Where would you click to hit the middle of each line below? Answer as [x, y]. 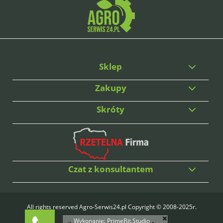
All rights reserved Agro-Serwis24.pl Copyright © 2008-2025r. [111, 207]
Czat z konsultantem [111, 169]
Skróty [111, 110]
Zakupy [111, 88]
